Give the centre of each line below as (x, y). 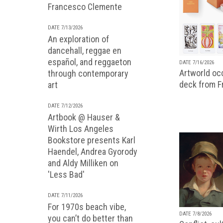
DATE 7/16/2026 (197, 62)
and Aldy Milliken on (83, 163)
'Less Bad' (66, 174)
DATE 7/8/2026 (195, 214)
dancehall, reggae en (85, 51)
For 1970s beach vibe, (87, 207)
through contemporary (88, 73)
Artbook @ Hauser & (84, 117)
